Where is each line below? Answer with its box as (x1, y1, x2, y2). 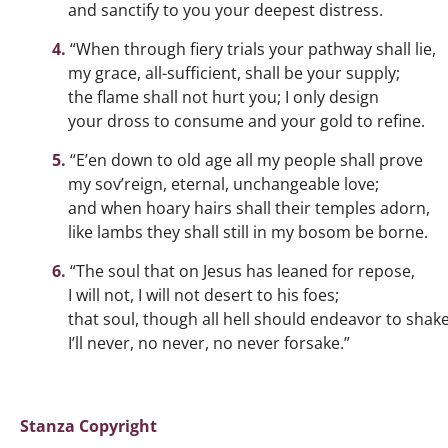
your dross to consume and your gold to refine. (68, 110, 425, 132)
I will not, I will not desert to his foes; (68, 284, 339, 306)
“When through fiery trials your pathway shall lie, (69, 38, 436, 60)
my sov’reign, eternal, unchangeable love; (68, 173, 379, 195)
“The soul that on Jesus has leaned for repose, (69, 260, 415, 282)
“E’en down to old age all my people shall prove (69, 149, 423, 171)
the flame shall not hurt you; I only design (68, 86, 379, 108)
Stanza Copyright (20, 415, 157, 437)
